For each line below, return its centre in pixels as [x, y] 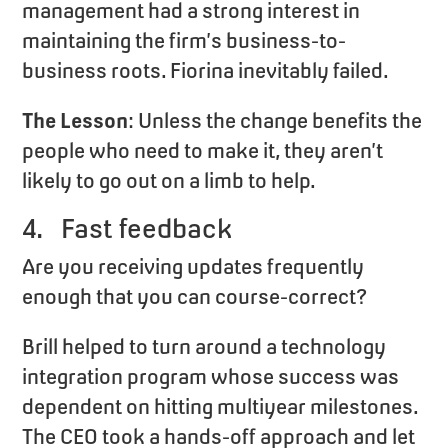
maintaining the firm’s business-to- [184, 40]
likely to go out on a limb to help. [169, 180]
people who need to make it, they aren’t [203, 150]
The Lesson [75, 120]
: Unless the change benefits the [275, 120]
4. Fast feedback [127, 228]
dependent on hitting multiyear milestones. [220, 406]
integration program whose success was [211, 376]
